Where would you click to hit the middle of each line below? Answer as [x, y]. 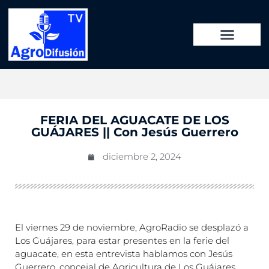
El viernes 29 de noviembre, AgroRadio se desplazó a [132, 228]
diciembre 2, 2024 [142, 157]
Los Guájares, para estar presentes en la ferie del [122, 241]
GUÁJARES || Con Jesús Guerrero [134, 132]
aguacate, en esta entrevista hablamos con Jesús [124, 254]
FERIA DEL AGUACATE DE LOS [134, 120]
